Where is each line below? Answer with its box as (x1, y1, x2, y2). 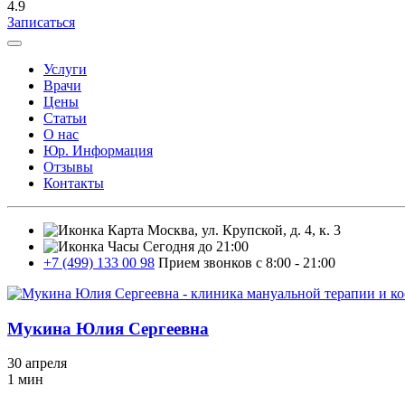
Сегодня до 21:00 (143, 239, 249, 254)
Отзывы (43, 159, 93, 174)
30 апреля (7, 355, 67, 372)
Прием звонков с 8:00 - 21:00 (158, 255, 335, 270)
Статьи (43, 110, 87, 126)
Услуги (43, 61, 87, 77)
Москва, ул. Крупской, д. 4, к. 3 (147, 222, 341, 238)
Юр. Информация (43, 143, 153, 158)
